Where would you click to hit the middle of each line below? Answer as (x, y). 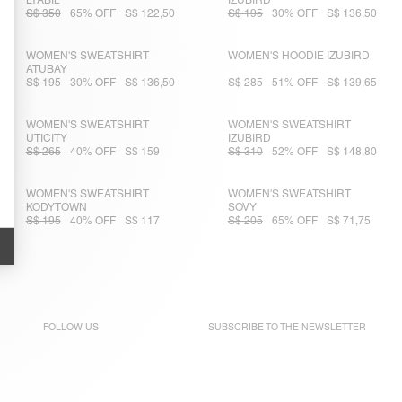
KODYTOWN (56, 208)
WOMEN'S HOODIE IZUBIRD (298, 56)
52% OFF (294, 152)
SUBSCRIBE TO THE (255, 327)
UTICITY (46, 139)
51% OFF (294, 83)
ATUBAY (46, 70)
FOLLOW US (70, 327)
